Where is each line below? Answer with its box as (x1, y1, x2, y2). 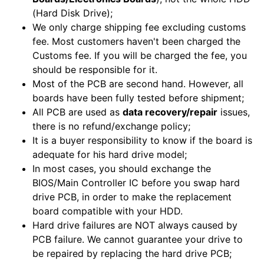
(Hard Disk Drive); (32, 7, 113, 19)
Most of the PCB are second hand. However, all (32, 78, 243, 90)
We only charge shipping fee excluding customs (32, 21, 246, 34)
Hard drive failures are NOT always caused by (32, 219, 237, 232)
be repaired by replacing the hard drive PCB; (32, 247, 232, 260)
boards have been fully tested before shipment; (32, 92, 244, 104)
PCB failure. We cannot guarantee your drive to (32, 233, 243, 246)
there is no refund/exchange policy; (32, 120, 190, 133)
